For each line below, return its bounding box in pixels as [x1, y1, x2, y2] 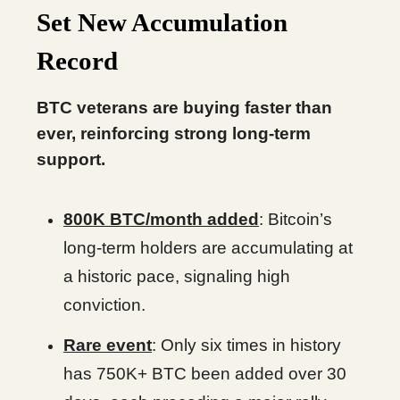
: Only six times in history [152, 336, 341, 354]
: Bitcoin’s [259, 210, 332, 229]
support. [37, 150, 105, 169]
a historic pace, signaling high [63, 267, 290, 286]
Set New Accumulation [37, 8, 287, 37]
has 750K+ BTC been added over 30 [63, 364, 346, 383]
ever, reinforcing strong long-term [37, 124, 311, 143]
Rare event [63, 336, 152, 354]
